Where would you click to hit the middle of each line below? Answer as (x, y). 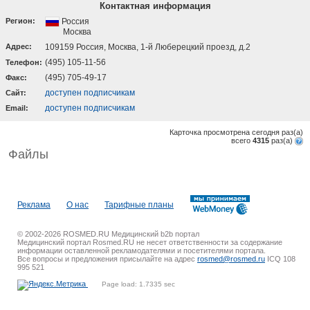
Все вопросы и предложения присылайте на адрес (107, 259)
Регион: (20, 21)
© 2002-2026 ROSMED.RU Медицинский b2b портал (108, 234)
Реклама (34, 204)
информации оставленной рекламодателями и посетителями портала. (142, 251)
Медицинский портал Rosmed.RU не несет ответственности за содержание (150, 243)
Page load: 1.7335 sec (138, 284)
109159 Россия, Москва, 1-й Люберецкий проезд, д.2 (148, 47)
